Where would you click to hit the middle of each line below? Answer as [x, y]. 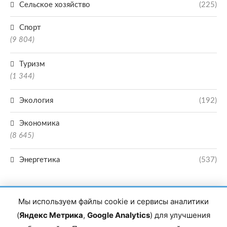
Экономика [39, 123]
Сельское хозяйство [55, 5]
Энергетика [40, 160]
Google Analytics [119, 215]
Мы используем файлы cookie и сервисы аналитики [113, 201]
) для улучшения [180, 215]
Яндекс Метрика [51, 215]
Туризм [32, 64]
